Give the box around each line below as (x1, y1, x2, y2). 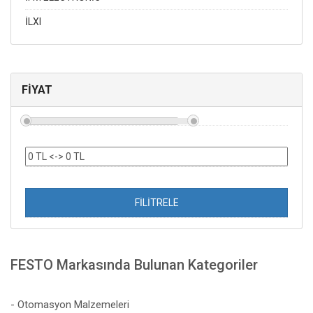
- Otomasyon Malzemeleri (10, 298, 129, 311)
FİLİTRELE (134, 196, 179, 208)
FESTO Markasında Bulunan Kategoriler (10, 256, 258, 273)
